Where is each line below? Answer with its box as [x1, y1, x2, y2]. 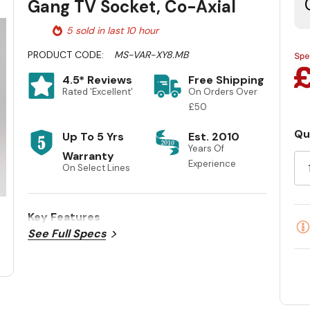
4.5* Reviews [62, 73, 133, 88]
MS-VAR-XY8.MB [114, 48, 189, 62]
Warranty [62, 149, 115, 164]
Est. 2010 [188, 129, 239, 145]
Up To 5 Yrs [62, 129, 125, 145]
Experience [188, 158, 236, 170]
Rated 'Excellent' [62, 86, 134, 98]
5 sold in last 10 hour [66, 24, 159, 37]
